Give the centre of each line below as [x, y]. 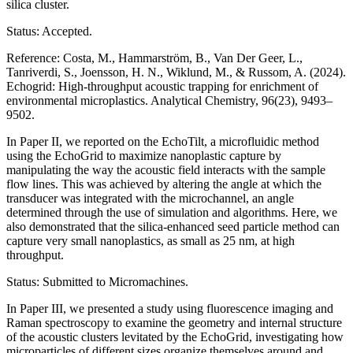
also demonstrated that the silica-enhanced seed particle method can [173, 226]
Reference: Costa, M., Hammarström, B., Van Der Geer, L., [154, 58]
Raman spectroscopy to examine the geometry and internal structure [174, 322]
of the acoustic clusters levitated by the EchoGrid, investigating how [175, 336]
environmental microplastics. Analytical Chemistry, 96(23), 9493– [169, 100]
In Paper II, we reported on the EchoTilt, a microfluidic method [163, 141]
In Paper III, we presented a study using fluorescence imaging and [170, 308]
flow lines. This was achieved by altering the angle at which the [164, 184]
